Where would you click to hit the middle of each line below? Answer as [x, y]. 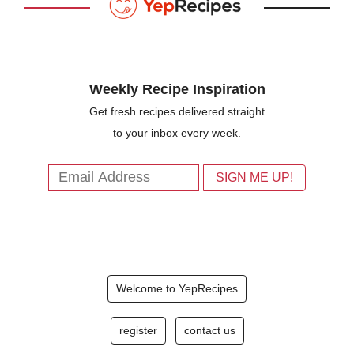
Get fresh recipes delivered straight [177, 112]
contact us [209, 331]
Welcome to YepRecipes [177, 289]
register [138, 331]
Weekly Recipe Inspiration [177, 90]
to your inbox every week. [177, 133]
